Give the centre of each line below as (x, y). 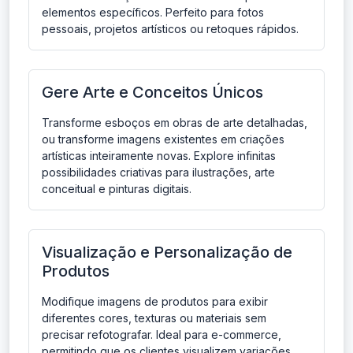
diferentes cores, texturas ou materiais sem (154, 318)
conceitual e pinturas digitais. (117, 189)
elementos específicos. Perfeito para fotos (153, 13)
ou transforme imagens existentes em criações (163, 139)
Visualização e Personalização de (167, 253)
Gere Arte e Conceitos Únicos (152, 93)
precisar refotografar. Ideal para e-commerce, (162, 335)
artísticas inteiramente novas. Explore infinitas (159, 156)
